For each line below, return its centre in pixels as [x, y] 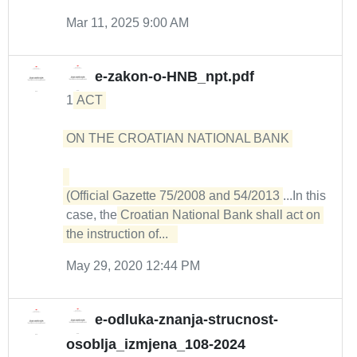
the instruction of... [120, 234]
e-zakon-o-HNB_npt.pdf [175, 77]
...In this [304, 196]
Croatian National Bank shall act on [220, 215]
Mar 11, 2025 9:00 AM [127, 23]
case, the [93, 215]
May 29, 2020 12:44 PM [133, 266]
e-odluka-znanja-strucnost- [186, 320]
